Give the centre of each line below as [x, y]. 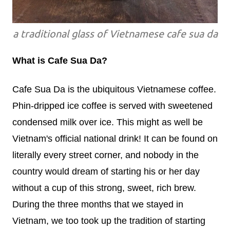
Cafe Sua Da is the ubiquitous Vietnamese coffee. [114, 90]
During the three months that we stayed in [98, 205]
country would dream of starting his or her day [106, 172]
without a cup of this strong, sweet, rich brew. [104, 188]
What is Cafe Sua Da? [60, 61]
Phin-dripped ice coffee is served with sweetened [112, 106]
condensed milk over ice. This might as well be [108, 122]
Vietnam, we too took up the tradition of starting [109, 221]
